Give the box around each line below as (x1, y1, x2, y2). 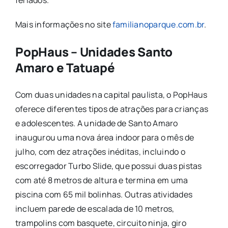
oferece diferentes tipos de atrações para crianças (15, 103, 208, 115)
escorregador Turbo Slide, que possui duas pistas (15, 160, 202, 172)
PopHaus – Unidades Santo (15, 43, 173, 61)
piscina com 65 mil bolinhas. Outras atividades (15, 189, 193, 201)
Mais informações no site (15, 19, 112, 31)
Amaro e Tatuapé (15, 59, 115, 76)
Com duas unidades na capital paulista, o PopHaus (15, 89, 208, 101)
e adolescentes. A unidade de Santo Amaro (15, 118, 178, 129)
